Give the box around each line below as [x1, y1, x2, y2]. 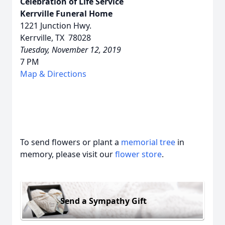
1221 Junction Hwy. [20, 20, 91, 31]
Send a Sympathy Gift [60, 195, 147, 206]
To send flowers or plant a [20, 137, 121, 148]
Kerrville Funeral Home [20, 8, 113, 19]
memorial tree [121, 137, 175, 148]
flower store [115, 149, 162, 160]
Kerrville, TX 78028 [20, 32, 91, 43]
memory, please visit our [20, 149, 115, 160]
